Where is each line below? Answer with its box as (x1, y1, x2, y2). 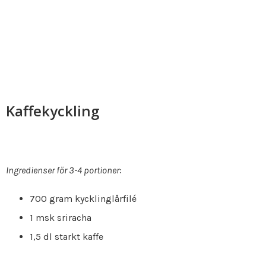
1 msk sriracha (30, 211, 91, 223)
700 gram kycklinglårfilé (30, 192, 137, 204)
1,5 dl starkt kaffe (30, 230, 103, 242)
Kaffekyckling (6, 100, 99, 121)
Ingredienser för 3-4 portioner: (6, 164, 121, 176)
